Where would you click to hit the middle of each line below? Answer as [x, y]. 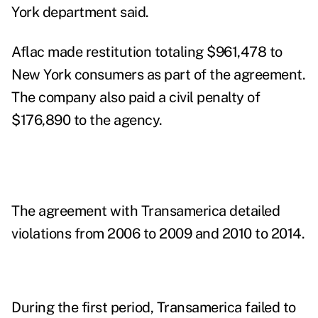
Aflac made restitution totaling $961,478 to [147, 52]
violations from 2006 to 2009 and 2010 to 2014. [158, 234]
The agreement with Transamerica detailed [146, 211]
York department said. [80, 12]
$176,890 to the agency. [87, 120]
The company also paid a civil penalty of [136, 98]
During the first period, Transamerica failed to [154, 308]
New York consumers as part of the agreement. [158, 75]
